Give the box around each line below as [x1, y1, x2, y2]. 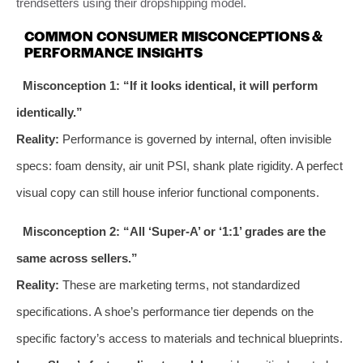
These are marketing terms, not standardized [59, 277, 300, 292]
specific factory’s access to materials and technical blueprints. [16, 331, 343, 345]
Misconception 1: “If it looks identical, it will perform [22, 78, 318, 92]
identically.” [16, 105, 83, 119]
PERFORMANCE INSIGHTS [24, 41, 203, 62]
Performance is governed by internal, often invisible [59, 131, 331, 146]
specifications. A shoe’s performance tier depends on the [16, 304, 314, 318]
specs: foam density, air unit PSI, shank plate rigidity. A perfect [16, 158, 343, 173]
